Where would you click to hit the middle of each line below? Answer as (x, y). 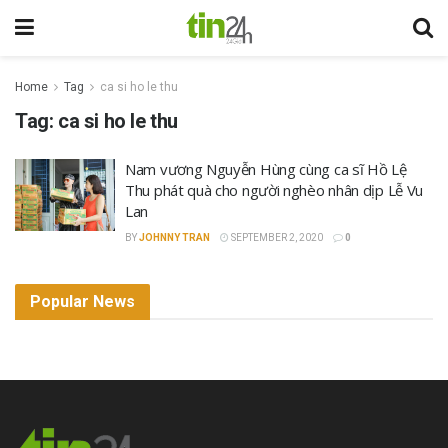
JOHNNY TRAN (174, 237)
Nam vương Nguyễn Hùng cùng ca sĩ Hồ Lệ (266, 169)
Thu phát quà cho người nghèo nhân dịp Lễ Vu (274, 190)
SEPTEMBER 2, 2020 (276, 237)
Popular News (82, 301)
